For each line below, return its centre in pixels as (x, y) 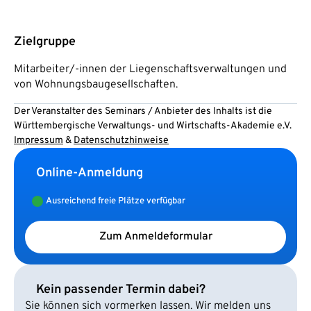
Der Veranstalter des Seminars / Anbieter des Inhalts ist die (143, 111)
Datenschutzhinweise (121, 140)
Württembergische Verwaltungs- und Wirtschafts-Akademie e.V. (153, 126)
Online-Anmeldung (90, 173)
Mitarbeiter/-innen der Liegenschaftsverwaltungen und (150, 69)
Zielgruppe (45, 42)
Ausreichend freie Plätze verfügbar (116, 201)
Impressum (39, 140)
